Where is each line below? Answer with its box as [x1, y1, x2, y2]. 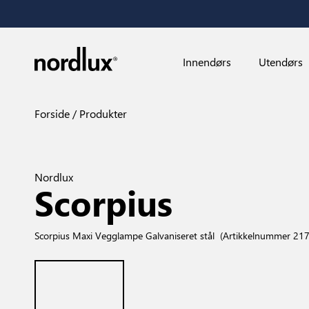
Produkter [77, 106, 127, 121]
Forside [34, 106, 70, 121]
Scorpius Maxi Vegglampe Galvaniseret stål [34, 229, 215, 241]
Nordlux [34, 170, 73, 184]
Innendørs [183, 54, 232, 69]
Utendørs [258, 54, 303, 69]
